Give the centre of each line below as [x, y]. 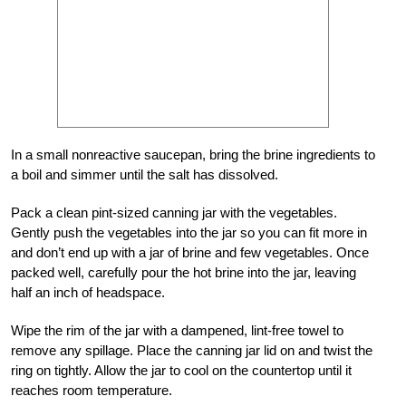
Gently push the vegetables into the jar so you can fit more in [189, 233]
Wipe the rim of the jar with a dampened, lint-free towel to [177, 331]
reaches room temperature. [92, 391]
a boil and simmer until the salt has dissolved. [145, 175]
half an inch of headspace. [90, 293]
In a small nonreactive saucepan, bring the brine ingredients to [193, 155]
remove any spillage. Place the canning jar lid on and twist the [192, 351]
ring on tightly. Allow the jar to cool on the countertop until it [181, 371]
